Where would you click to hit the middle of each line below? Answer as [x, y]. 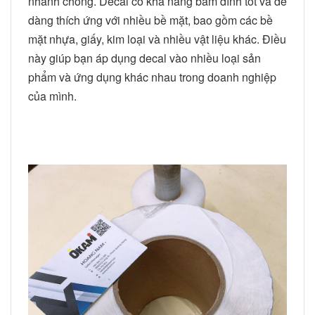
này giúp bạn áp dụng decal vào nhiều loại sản [144, 58]
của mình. [52, 96]
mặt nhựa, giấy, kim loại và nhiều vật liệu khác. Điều [157, 39]
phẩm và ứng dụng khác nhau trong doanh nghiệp [152, 77]
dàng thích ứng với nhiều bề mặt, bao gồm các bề [150, 20]
